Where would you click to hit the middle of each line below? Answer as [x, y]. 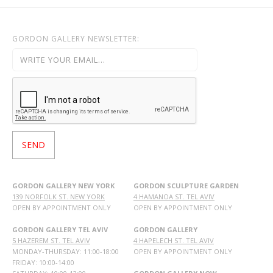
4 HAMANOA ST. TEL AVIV [174, 197]
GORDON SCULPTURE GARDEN [186, 186]
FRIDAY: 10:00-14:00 [43, 263]
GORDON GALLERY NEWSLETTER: [76, 39]
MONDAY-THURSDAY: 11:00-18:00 [66, 252]
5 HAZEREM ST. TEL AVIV [51, 241]
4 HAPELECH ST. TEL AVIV [174, 241]
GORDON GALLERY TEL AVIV [60, 230]
